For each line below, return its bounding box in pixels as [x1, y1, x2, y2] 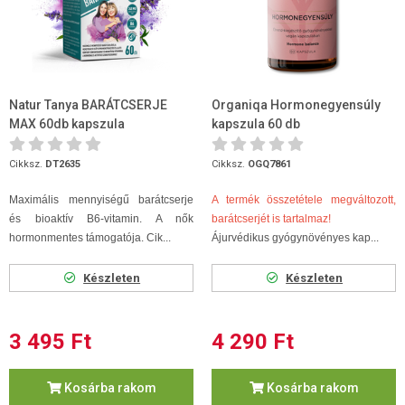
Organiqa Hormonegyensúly [212, 98, 381, 112]
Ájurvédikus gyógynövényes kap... [212, 231, 379, 244]
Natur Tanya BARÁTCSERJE [9, 98, 167, 112]
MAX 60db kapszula [9, 117, 125, 131]
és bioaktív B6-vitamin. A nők [9, 212, 193, 225]
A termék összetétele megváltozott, [212, 193, 396, 206]
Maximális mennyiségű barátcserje [9, 193, 193, 206]
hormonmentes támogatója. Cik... [9, 231, 171, 244]
